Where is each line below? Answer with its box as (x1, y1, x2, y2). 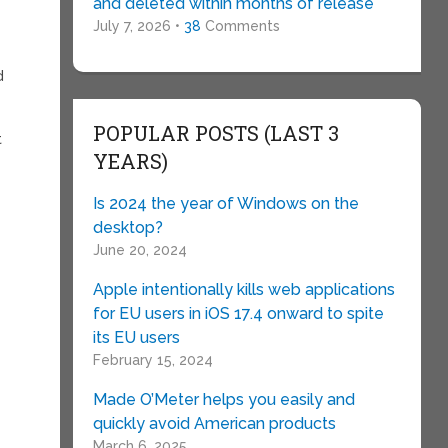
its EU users (92, 328, 180, 347)
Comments (200, 18, 280, 34)
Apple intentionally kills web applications (92, 280, 395, 299)
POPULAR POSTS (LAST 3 (92, 120, 339, 146)
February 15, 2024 (92, 352, 213, 368)
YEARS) (92, 148, 168, 174)
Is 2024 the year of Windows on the (92, 194, 359, 213)
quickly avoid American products (92, 414, 336, 433)
